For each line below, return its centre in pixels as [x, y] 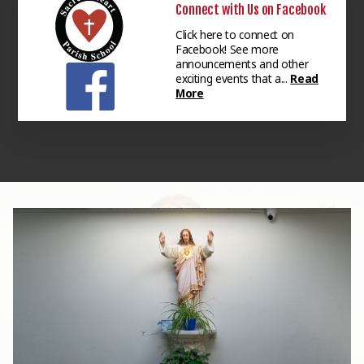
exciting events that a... [233, 78]
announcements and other [242, 63]
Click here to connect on [235, 34]
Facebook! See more [227, 49]
